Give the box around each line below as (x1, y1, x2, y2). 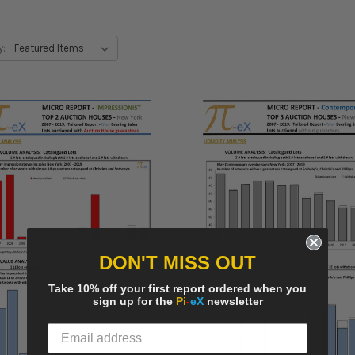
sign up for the (92, 295, 176, 307)
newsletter (203, 295, 263, 307)
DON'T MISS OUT (99, 252, 256, 273)
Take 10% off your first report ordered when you (48, 282, 307, 295)
